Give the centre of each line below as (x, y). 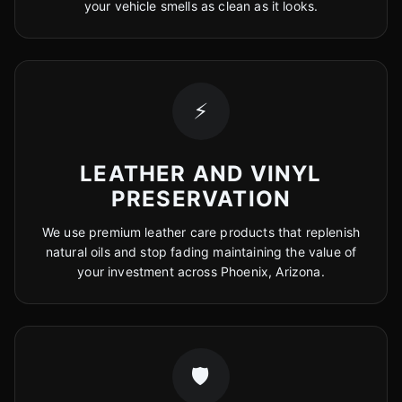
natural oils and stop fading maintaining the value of (201, 252)
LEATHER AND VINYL (201, 174)
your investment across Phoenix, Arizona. (201, 271)
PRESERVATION (201, 199)
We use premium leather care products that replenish (201, 232)
